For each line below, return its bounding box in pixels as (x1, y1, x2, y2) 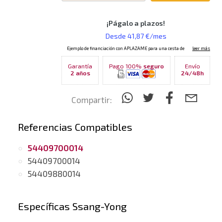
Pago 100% (109, 62, 143, 70)
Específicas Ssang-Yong (18, 200, 127, 213)
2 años (70, 69, 90, 77)
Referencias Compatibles (18, 121, 132, 133)
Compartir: (71, 95, 112, 105)
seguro (143, 62, 164, 70)
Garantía (68, 62, 92, 70)
